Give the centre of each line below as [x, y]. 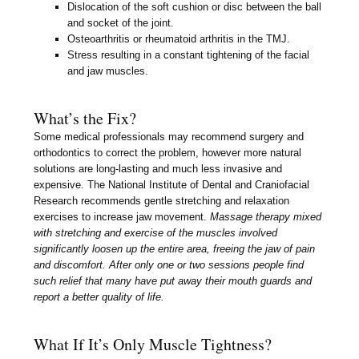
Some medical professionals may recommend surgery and [169, 137]
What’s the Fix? [85, 119]
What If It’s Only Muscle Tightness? [153, 345]
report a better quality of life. [99, 297]
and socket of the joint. [121, 23]
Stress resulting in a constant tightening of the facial [189, 55]
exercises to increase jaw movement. [122, 217]
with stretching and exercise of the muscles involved [156, 233]
